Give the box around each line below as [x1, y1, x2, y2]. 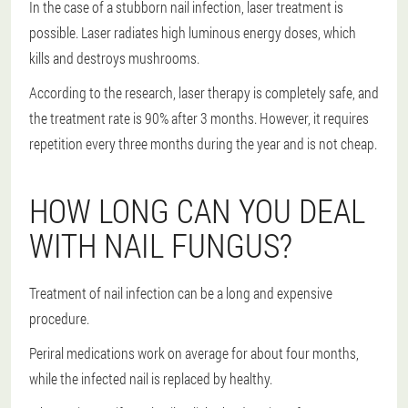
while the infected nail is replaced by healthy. [29, 368, 272, 388]
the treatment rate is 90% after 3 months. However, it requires [29, 107, 369, 127]
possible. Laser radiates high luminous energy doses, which [29, 22, 356, 42]
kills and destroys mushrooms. [29, 47, 199, 67]
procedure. [29, 308, 89, 328]
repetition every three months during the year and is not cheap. [29, 133, 377, 153]
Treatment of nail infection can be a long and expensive [29, 282, 332, 302]
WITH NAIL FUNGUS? [29, 222, 292, 267]
